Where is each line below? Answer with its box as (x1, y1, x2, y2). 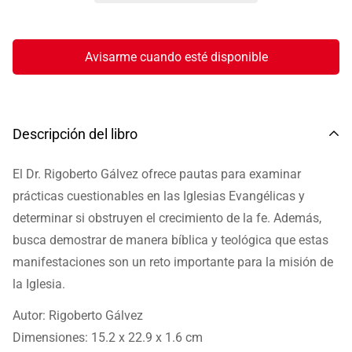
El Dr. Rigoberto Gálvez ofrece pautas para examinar (13, 166, 301, 181)
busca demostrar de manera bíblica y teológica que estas (13, 232, 328, 247)
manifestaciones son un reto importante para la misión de (13, 254, 333, 269)
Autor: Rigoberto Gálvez (13, 307, 143, 323)
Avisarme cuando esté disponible (84, 49, 268, 64)
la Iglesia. (13, 276, 65, 291)
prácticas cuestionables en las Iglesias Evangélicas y (13, 188, 305, 203)
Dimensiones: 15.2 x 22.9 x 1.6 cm (13, 329, 203, 345)
